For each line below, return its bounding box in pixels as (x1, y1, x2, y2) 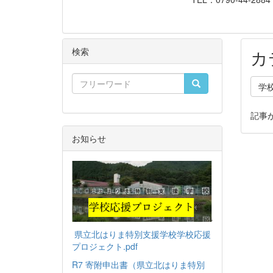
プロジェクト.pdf (72, 239, 138, 252)
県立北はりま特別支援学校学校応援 (74, 227, 211, 240)
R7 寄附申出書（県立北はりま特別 (72, 258, 205, 271)
